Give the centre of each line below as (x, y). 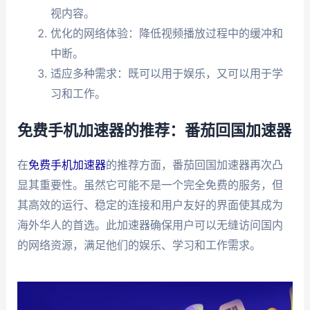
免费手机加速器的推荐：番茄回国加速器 (154, 131)
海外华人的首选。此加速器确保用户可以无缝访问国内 (150, 225)
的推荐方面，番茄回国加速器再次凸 (194, 165)
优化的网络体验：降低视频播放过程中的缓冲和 (166, 34)
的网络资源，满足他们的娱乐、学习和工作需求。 (139, 245)
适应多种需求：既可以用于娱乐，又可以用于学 (166, 74)
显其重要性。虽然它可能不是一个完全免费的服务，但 (150, 185)
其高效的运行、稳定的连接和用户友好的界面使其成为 (150, 205)
